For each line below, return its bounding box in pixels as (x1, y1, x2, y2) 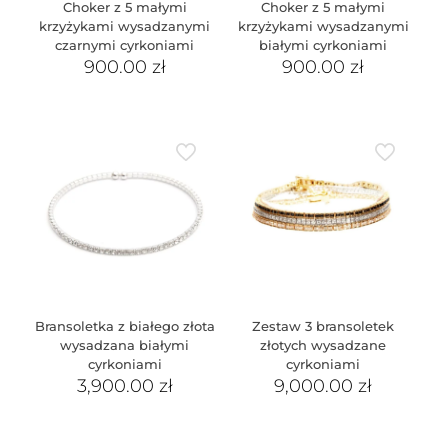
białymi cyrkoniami (259, 36, 388, 53)
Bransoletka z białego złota (34, 318, 215, 335)
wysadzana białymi (60, 337, 190, 354)
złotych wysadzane (260, 337, 387, 354)
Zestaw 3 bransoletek (252, 318, 395, 335)
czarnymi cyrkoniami (55, 36, 195, 53)
